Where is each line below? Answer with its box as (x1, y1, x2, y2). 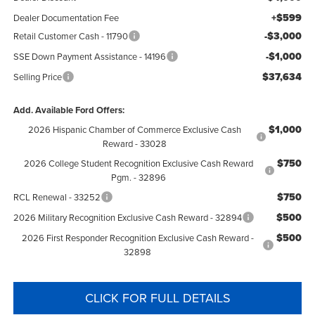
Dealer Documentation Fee (13, 11, 119, 24)
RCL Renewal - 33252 (13, 190, 101, 203)
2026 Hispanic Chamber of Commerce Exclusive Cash (27, 122, 241, 136)
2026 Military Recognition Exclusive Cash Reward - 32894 (13, 210, 242, 224)
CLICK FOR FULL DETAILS (84, 288, 231, 307)
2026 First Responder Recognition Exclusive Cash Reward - (21, 231, 254, 244)
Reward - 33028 (102, 136, 167, 150)
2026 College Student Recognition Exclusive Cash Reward (24, 156, 254, 169)
